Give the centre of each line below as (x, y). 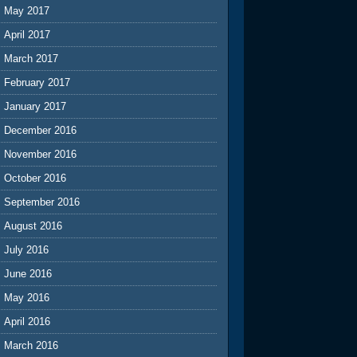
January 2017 (35, 106)
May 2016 (27, 297)
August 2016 (33, 226)
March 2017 (31, 58)
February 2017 (37, 82)
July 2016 (27, 249)
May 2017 (27, 10)
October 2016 (35, 178)
